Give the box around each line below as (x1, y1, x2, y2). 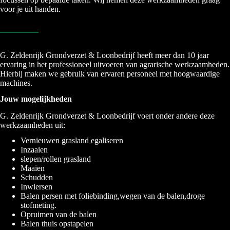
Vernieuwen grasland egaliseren (21, 136, 123, 145)
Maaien (21, 164, 45, 173)
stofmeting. (21, 201, 56, 210)
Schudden (21, 173, 53, 182)
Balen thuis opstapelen (21, 219, 93, 228)
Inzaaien (21, 145, 48, 155)
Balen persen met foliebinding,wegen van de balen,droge (21, 191, 205, 201)
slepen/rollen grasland (21, 155, 91, 164)
